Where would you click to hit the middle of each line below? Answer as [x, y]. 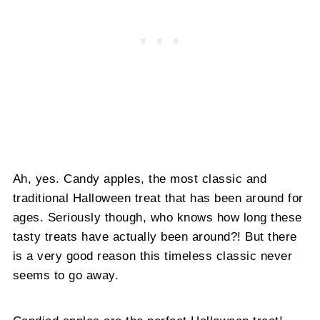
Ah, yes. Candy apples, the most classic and [140, 179]
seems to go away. [66, 275]
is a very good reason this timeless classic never [152, 256]
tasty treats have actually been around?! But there [155, 237]
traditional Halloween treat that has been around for [158, 198]
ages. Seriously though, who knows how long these [157, 217]
